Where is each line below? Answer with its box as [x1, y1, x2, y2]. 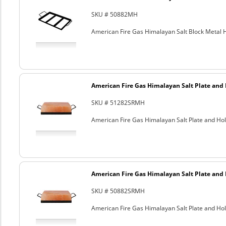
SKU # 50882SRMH [91, 187, 145, 195]
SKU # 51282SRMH [91, 98, 145, 107]
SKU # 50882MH [91, 10, 138, 19]
